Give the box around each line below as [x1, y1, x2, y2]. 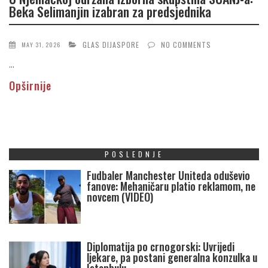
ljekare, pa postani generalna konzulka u [87, 249, 257, 266]
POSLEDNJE [104, 149, 164, 160]
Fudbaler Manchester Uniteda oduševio [87, 167, 250, 184]
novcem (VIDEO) [87, 189, 153, 205]
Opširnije [9, 78, 51, 94]
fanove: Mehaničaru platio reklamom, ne [87, 178, 255, 194]
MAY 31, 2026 [22, 40, 60, 50]
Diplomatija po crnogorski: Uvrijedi [87, 239, 234, 255]
